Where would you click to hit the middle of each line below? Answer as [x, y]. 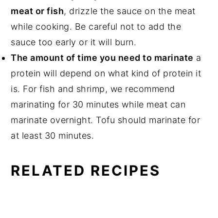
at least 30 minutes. [53, 135]
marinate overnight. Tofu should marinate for [106, 120]
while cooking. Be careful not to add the [96, 26]
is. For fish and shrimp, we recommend [93, 89]
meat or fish [37, 11]
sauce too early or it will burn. [74, 42]
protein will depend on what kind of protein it [106, 73]
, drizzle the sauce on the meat [130, 11]
